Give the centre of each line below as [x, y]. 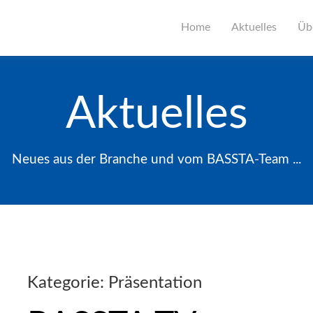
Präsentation [155, 283]
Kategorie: [68, 283]
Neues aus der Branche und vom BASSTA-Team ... [156, 160]
